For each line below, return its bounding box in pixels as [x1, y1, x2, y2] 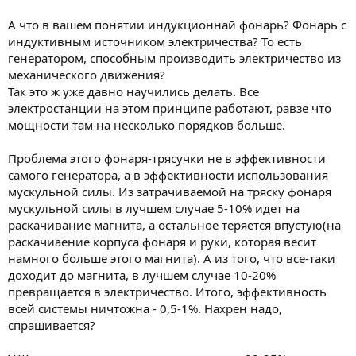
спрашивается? [8, 316, 95, 333]
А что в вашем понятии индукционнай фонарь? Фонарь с [8, 16, 346, 33]
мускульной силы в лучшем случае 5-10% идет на [8, 199, 300, 216]
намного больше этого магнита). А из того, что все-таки [8, 250, 335, 266]
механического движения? [8, 66, 165, 83]
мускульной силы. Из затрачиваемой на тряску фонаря [8, 183, 331, 199]
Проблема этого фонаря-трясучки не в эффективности [8, 149, 326, 166]
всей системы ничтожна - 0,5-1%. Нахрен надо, [8, 300, 282, 316]
